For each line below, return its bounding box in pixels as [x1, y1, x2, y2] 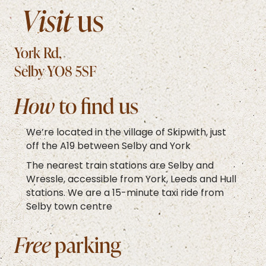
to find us [59, 91, 138, 120]
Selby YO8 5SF [14, 61, 97, 80]
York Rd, [14, 43, 62, 62]
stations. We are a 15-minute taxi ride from [26, 186, 224, 199]
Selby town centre [26, 199, 112, 213]
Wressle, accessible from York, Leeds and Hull [26, 172, 236, 186]
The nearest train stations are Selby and [26, 159, 214, 172]
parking [55, 230, 121, 259]
